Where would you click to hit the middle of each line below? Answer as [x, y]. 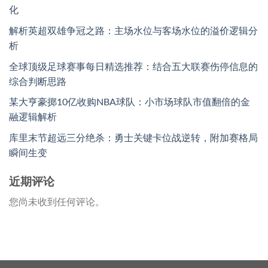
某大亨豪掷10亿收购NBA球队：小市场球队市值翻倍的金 [130, 103]
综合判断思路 [38, 82]
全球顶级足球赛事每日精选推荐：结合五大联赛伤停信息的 [133, 67]
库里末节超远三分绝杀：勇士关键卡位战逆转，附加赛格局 [133, 138]
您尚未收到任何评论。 [57, 202]
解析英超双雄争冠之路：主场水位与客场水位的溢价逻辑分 [133, 31]
